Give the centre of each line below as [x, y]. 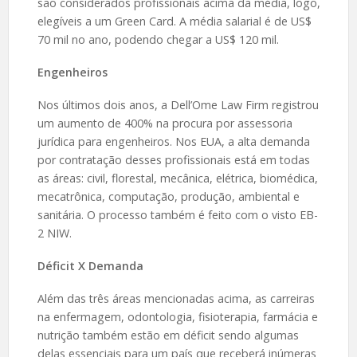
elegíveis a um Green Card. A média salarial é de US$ [174, 22]
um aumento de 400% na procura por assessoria [165, 123]
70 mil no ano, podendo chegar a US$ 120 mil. [158, 40]
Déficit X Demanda [90, 265]
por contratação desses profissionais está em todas [173, 159]
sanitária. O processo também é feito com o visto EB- [177, 214]
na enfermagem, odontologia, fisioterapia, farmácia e [177, 316]
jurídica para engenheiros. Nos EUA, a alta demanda [173, 141]
